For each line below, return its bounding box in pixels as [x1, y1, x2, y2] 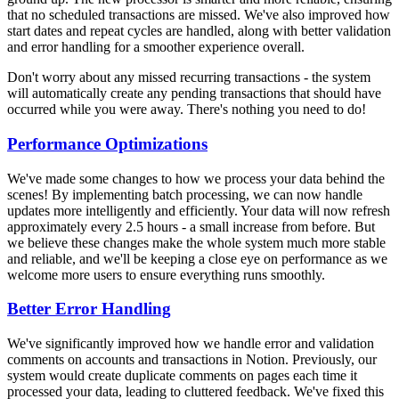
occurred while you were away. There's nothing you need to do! [7, 102, 366, 118]
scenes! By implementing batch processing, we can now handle [7, 186, 362, 202]
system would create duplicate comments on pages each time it [7, 368, 357, 384]
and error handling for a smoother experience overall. [7, 39, 305, 55]
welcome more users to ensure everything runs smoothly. [7, 266, 325, 282]
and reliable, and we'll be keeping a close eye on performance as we [7, 250, 387, 266]
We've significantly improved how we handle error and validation [7, 336, 374, 352]
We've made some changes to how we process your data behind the [7, 170, 385, 186]
